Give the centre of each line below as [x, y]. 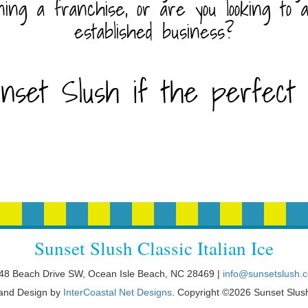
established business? [154, 32]
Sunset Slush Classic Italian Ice [154, 248]
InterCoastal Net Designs [117, 292]
